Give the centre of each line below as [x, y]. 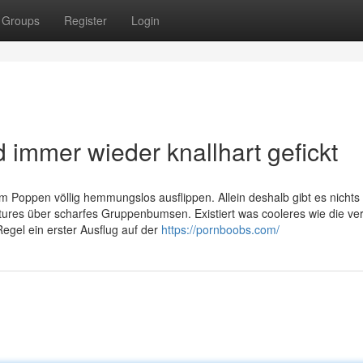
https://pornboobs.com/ [220, 229]
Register [85, 20]
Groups [21, 20]
